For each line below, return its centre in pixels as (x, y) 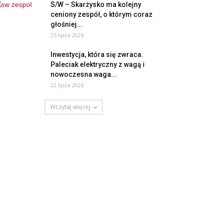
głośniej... (67, 24)
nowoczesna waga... (84, 74)
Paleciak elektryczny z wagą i (98, 64)
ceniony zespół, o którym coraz (102, 14)
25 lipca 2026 (67, 35)
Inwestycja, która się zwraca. (97, 55)
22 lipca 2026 (67, 85)
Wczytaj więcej (70, 107)
